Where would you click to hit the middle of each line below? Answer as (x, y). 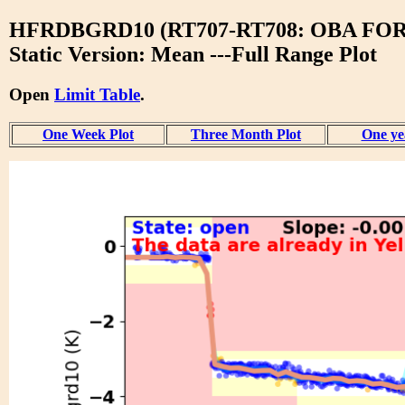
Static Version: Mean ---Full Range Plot (193, 54)
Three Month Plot (246, 134)
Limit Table (97, 94)
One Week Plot (88, 134)
